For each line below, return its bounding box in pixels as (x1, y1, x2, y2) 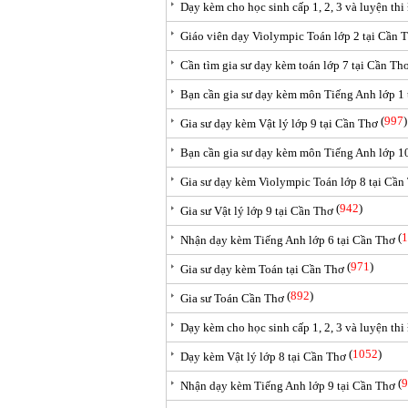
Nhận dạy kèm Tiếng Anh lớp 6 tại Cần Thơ (180, 233, 395, 247)
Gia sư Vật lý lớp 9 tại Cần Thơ (180, 204, 333, 218)
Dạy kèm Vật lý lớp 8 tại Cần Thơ (180, 350, 346, 363)
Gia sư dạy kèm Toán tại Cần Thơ (180, 262, 344, 276)
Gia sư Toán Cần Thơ (180, 291, 284, 305)
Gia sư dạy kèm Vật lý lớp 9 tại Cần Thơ (180, 117, 378, 130)
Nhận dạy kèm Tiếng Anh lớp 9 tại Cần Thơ (180, 379, 395, 393)
